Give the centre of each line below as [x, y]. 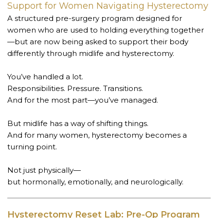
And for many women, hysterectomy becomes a [97, 135]
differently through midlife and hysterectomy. [91, 53]
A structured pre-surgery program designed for [95, 18]
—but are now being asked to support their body [98, 41]
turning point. [32, 146]
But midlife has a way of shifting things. [78, 123]
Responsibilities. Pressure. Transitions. [75, 88]
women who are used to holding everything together [106, 30]
